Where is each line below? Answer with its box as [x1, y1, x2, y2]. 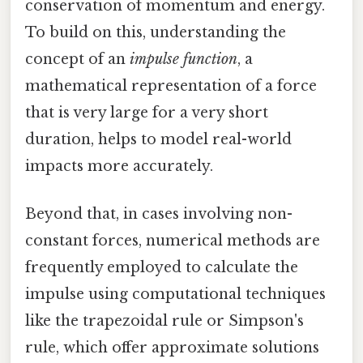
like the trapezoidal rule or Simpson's [25, 312, 304, 331]
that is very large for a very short [25, 104, 268, 122]
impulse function [130, 50, 237, 69]
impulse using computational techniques [25, 285, 326, 304]
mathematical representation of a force [25, 77, 317, 96]
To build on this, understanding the [25, 23, 286, 42]
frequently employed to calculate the [25, 258, 298, 277]
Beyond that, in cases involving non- [25, 205, 293, 224]
